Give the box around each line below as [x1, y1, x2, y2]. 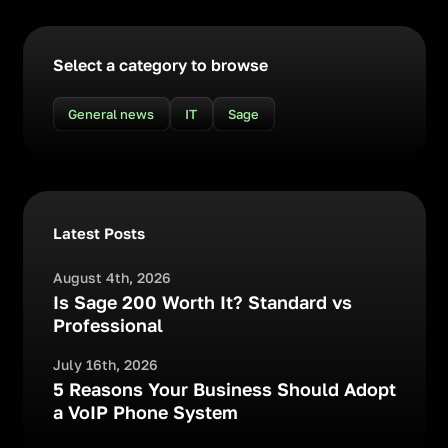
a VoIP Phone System [52, 401, 238, 423]
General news [68, 106, 155, 122]
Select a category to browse [52, 55, 268, 75]
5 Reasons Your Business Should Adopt [52, 378, 396, 400]
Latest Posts [52, 224, 145, 242]
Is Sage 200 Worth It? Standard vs [52, 291, 352, 313]
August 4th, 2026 [52, 269, 171, 286]
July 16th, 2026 [52, 356, 158, 373]
